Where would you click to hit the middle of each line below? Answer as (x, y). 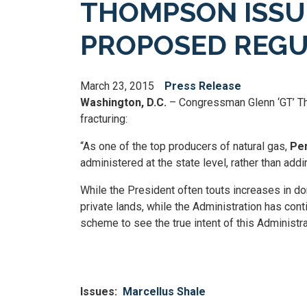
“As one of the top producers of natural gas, (185, 146)
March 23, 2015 (117, 86)
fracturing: (104, 119)
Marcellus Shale (164, 292)
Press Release (203, 86)
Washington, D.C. (123, 102)
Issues (97, 292)
